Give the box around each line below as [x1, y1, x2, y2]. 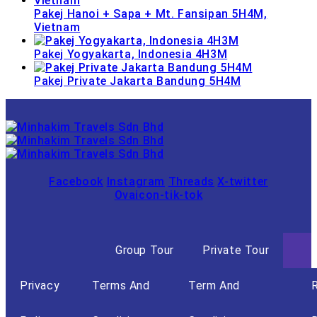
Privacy [20, 278, 60, 292]
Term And [188, 278, 240, 292]
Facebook [49, 174, 103, 188]
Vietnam [34, 20, 81, 34]
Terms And [92, 278, 150, 292]
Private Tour [202, 243, 270, 257]
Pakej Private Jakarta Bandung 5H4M [34, 74, 241, 88]
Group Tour [115, 243, 174, 257]
